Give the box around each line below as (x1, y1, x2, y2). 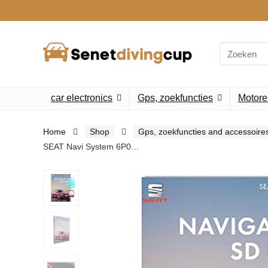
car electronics (51, 93, 112, 103)
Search (219, 42, 247, 52)
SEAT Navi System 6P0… (43, 142, 139, 151)
